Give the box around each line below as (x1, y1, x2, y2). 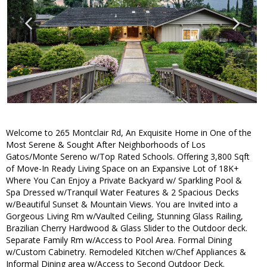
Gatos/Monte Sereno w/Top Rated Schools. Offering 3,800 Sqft (6, 151, 250, 163)
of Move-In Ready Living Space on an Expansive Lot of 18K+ (6, 163, 239, 175)
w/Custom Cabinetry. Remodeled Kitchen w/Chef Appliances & (6, 246, 246, 258)
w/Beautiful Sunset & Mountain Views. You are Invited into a (6, 198, 238, 210)
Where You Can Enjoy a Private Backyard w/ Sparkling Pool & (6, 175, 242, 187)
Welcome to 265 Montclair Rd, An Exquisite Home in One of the (6, 127, 252, 139)
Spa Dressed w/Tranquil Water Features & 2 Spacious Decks (6, 187, 239, 198)
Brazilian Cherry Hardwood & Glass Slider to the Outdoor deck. (6, 222, 247, 234)
